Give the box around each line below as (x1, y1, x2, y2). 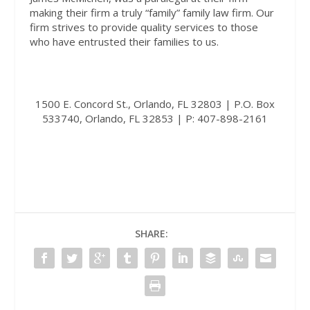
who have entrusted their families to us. (29, 34, 219, 48)
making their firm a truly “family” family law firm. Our (29, 5, 274, 19)
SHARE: (135, 226, 168, 240)
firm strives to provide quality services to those (29, 19, 258, 34)
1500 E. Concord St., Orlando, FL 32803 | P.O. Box (35, 96, 275, 111)
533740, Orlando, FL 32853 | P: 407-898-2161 (42, 111, 268, 125)
